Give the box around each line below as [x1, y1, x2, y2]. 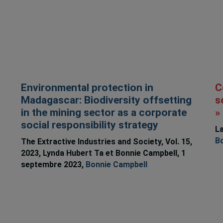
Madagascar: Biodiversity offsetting [20, 94, 192, 107]
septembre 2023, [20, 159, 86, 169]
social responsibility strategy [20, 119, 158, 131]
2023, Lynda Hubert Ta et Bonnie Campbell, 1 [20, 148, 186, 158]
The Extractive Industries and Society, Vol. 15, [20, 136, 192, 146]
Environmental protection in [20, 82, 153, 94]
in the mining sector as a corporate [20, 107, 187, 119]
